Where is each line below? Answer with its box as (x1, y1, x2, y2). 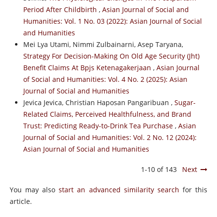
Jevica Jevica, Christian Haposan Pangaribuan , (23, 97, 174, 107)
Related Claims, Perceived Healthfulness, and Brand (23, 109, 191, 119)
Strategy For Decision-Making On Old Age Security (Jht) (23, 51, 200, 61)
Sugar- (174, 97, 196, 107)
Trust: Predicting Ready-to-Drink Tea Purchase (23, 121, 175, 130)
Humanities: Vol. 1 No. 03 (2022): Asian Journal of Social (23, 16, 202, 26)
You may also (9, 185, 59, 194)
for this (179, 185, 208, 194)
